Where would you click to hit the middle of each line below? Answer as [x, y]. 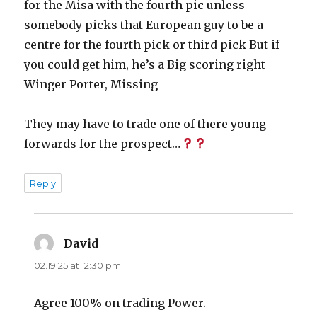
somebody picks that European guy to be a [144, 24]
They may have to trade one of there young [145, 123]
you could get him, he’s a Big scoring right [145, 64]
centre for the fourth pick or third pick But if [152, 44]
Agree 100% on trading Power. [120, 302]
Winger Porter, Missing [91, 84]
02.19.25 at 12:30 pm [78, 265]
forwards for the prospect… [103, 143]
